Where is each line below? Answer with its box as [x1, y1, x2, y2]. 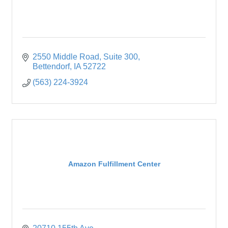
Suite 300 [103, 52, 138, 61]
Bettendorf [33, 62, 70, 71]
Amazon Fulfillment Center [68, 160, 160, 168]
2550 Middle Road [33, 52, 99, 61]
